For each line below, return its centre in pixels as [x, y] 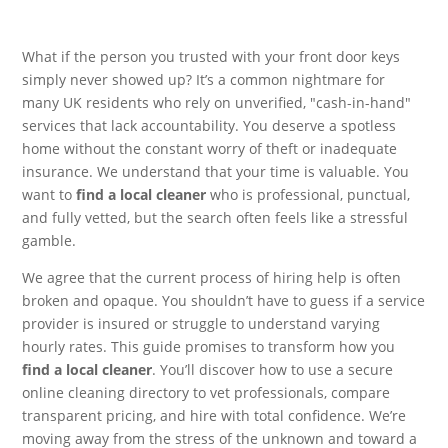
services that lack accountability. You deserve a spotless [209, 125]
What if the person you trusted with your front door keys [211, 56]
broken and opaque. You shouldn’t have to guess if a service [224, 300]
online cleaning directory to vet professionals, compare [206, 392]
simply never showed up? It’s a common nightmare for [204, 79]
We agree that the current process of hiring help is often [212, 277]
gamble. [49, 240]
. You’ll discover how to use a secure [273, 369]
